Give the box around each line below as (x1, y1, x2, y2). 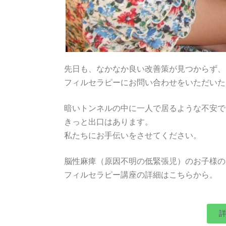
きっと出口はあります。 (64, 117, 153, 127)
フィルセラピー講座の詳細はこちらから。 (64, 170, 217, 180)
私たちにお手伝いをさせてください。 (64, 131, 201, 141)
